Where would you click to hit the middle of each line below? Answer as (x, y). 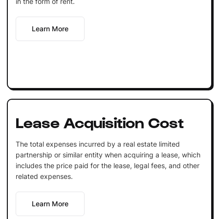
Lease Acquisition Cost (99, 121)
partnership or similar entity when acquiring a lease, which (108, 154)
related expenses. (44, 176)
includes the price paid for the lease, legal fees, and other (107, 165)
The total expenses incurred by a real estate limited (98, 144)
